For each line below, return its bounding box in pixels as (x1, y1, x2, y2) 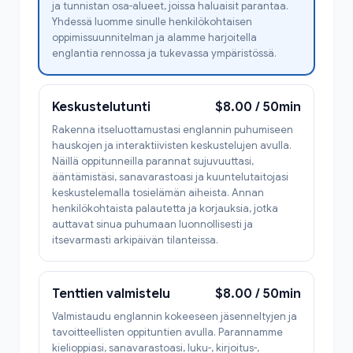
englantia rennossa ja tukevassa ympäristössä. (52, 46, 277, 60)
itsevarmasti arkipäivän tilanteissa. (52, 232, 218, 247)
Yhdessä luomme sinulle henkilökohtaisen (52, 14, 252, 28)
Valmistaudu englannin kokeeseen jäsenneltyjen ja (52, 309, 297, 323)
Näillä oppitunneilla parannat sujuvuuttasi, (52, 154, 254, 168)
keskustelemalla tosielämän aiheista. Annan (52, 185, 264, 199)
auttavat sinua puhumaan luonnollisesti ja (52, 217, 253, 231)
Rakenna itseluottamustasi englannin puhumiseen (52, 122, 293, 136)
